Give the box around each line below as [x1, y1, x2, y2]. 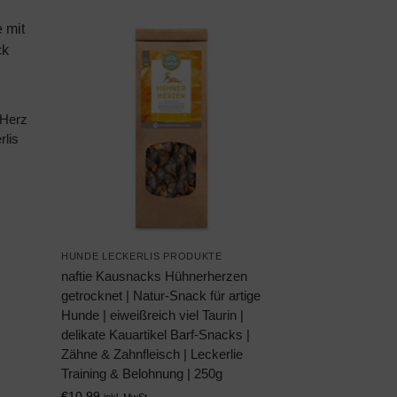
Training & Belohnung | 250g [61, 366, 223, 382]
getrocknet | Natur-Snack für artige [61, 288, 261, 304]
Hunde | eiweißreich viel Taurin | [61, 307, 245, 323]
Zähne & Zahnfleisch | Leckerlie [61, 346, 244, 362]
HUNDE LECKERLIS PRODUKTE [61, 251, 222, 262]
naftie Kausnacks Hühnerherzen [61, 269, 248, 284]
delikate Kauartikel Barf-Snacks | [61, 327, 251, 343]
